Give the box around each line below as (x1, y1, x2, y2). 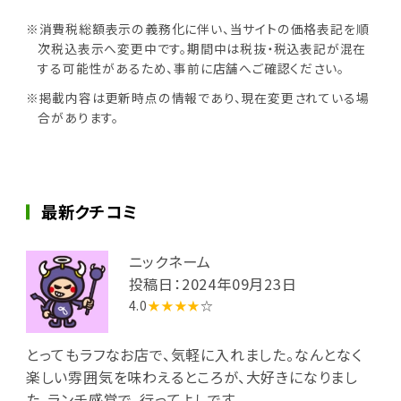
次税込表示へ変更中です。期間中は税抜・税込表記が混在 (38, 38, 367, 57)
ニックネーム (128, 251, 211, 273)
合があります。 (38, 108, 120, 127)
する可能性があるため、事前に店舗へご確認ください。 (38, 58, 345, 77)
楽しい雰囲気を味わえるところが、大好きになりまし (25, 365, 358, 388)
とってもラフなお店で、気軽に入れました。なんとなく (25, 343, 363, 365)
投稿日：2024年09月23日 (128, 273, 297, 295)
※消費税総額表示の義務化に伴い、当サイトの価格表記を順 (25, 19, 370, 38)
